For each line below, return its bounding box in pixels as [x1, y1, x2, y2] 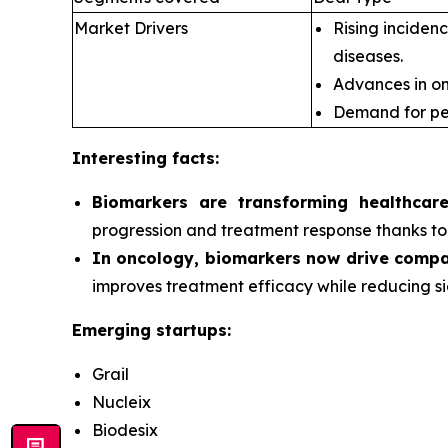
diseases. [333, 46, 403, 66]
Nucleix [92, 392, 151, 412]
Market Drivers [74, 18, 188, 38]
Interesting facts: [72, 148, 219, 168]
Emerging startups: [72, 320, 231, 340]
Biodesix [92, 420, 158, 440]
